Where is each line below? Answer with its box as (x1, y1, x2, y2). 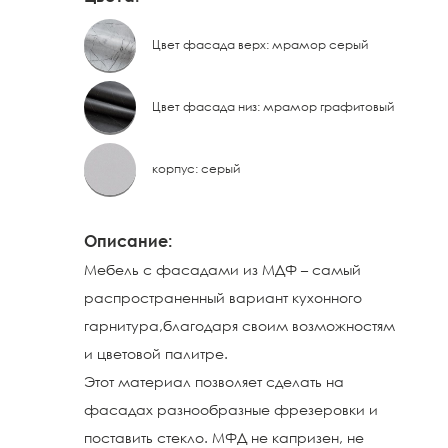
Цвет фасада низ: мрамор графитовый (152, 99, 394, 114)
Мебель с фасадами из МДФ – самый (84, 261, 361, 278)
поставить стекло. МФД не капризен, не (84, 429, 364, 446)
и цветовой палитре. (84, 345, 228, 362)
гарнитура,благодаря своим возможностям (84, 317, 395, 334)
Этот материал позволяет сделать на (84, 373, 344, 390)
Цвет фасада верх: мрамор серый (152, 37, 368, 52)
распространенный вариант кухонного (84, 289, 362, 306)
